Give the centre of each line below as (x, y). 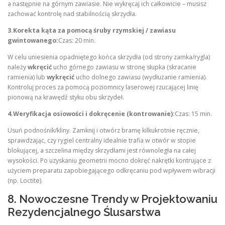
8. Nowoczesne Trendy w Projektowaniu (113, 199)
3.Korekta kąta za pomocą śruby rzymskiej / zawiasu (92, 30)
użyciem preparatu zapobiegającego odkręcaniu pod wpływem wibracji (111, 171)
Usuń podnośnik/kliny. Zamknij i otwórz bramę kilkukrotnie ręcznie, (103, 131)
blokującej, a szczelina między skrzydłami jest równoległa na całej (102, 151)
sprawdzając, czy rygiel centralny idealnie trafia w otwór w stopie (102, 141)
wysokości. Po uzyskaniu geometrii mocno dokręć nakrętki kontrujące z (109, 161)
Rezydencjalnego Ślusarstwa (84, 212)
